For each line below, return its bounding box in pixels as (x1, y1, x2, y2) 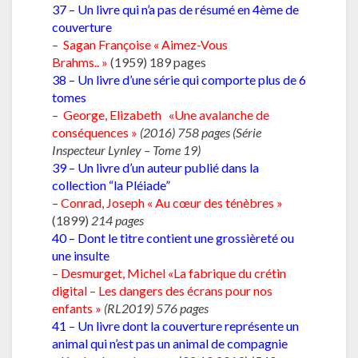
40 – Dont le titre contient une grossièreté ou (52, 229, 294, 245)
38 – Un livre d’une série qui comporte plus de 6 (52, 71, 306, 87)
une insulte (52, 247, 109, 263)
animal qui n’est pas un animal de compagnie (52, 335, 288, 351)
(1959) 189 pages (108, 54, 206, 70)
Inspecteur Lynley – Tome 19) (52, 141, 201, 157)
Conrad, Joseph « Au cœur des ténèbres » (61, 194, 283, 210)
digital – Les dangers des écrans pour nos (52, 282, 272, 298)
